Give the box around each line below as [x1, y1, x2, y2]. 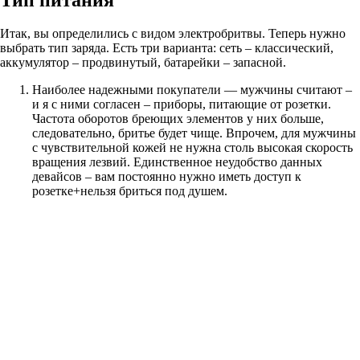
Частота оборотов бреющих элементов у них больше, [32, 112, 324, 126]
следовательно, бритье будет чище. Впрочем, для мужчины [32, 126, 356, 141]
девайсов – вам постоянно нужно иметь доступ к [32, 170, 301, 184]
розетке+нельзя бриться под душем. [32, 184, 227, 198]
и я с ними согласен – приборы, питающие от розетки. [32, 97, 331, 112]
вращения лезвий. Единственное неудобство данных [32, 155, 322, 170]
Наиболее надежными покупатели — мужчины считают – [32, 83, 352, 97]
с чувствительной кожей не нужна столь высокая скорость [32, 141, 353, 155]
